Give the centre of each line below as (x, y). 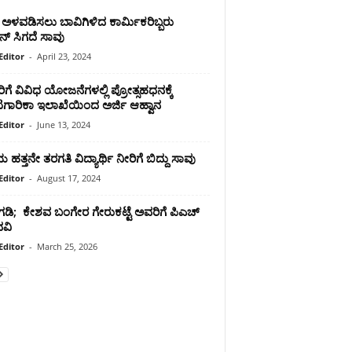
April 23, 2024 (64, 56)
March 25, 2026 (67, 246)
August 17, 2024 (68, 178)
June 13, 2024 (63, 124)
